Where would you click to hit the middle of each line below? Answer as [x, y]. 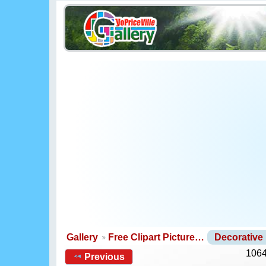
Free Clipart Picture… [156, 237]
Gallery [82, 237]
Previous [105, 256]
